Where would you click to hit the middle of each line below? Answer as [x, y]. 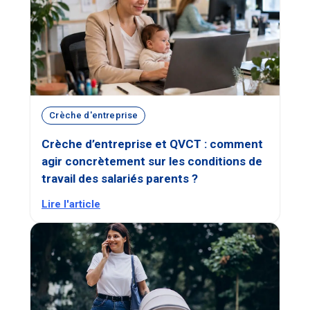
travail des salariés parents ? [120, 178]
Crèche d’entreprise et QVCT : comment [152, 144]
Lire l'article [71, 204]
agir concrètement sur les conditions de [152, 161]
